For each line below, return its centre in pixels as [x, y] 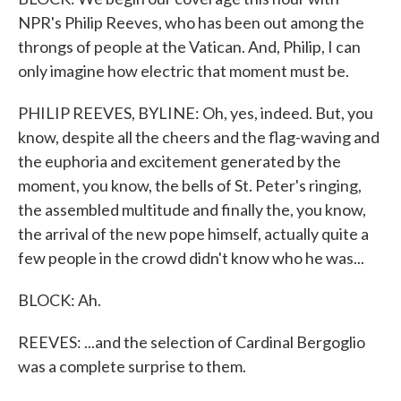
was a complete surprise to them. [132, 366]
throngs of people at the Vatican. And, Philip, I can [189, 47]
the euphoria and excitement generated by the [179, 161]
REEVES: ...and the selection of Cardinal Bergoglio [192, 342]
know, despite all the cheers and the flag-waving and [199, 137]
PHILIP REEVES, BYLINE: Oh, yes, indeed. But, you [196, 113]
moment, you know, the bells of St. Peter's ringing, [190, 185]
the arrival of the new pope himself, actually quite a [193, 234]
